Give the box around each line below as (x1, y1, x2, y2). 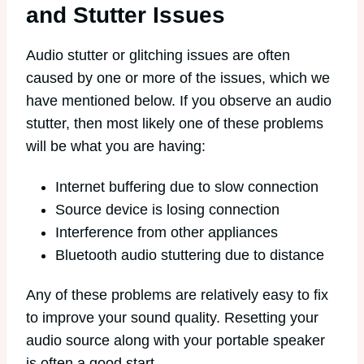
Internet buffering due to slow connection (55, 178, 318, 195)
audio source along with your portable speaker (26, 332, 325, 349)
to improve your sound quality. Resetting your (26, 310, 318, 327)
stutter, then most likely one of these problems (26, 115, 323, 132)
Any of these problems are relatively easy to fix (26, 287, 328, 304)
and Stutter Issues (26, 2, 225, 28)
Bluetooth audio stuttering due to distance (55, 246, 324, 263)
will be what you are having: (26, 138, 206, 155)
